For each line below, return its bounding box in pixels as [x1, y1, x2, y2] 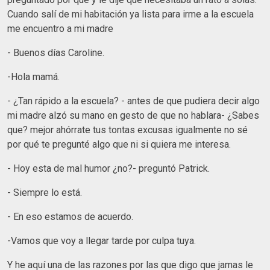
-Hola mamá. [7, 71, 60, 83]
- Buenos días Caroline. [7, 46, 104, 58]
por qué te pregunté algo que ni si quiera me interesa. [7, 138, 231, 150]
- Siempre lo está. [7, 186, 82, 198]
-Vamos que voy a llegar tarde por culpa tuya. [7, 234, 196, 246]
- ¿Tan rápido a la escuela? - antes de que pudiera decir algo [7, 95, 260, 107]
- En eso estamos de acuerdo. [7, 210, 133, 222]
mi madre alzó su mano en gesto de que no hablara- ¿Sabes [7, 109, 259, 121]
